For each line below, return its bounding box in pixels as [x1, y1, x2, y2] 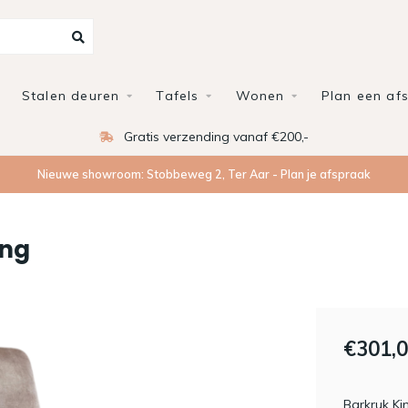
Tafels [156, 87, 199, 104]
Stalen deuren [21, 87, 120, 104]
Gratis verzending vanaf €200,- [120, 128, 309, 145]
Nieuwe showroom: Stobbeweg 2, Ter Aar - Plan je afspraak [37, 167, 371, 181]
